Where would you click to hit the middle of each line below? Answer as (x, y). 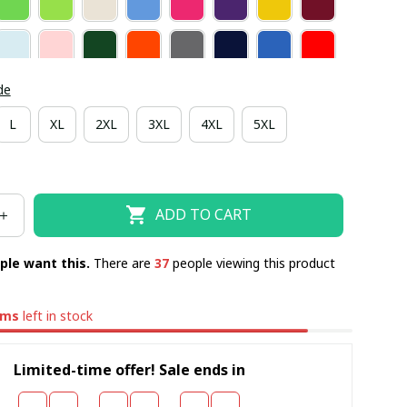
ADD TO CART (204, 215)
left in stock (56, 315)
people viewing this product (252, 263)
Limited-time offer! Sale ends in (129, 370)
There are (124, 263)
